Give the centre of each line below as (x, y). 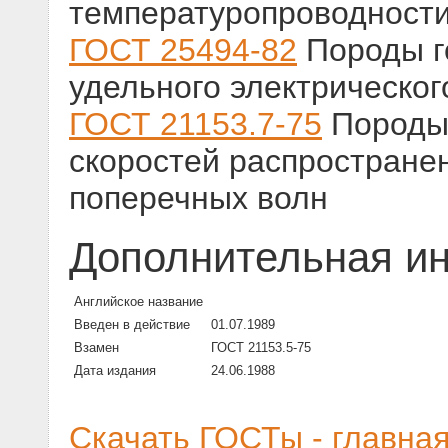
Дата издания (115, 371)
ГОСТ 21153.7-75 (195, 124)
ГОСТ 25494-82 (183, 50)
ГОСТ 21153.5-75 (261, 348)
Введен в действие (132, 325)
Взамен (96, 348)
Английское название (138, 302)
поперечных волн (198, 198)
